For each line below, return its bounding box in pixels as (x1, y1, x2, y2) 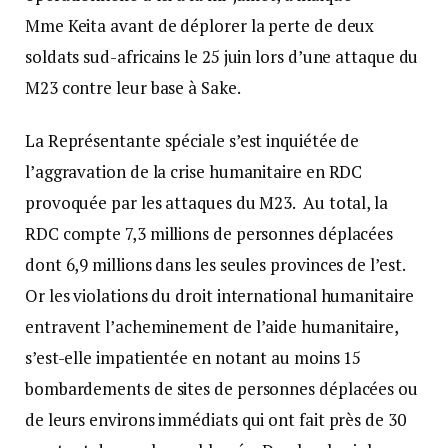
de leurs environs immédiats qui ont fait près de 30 (25, 408, 406, 432)
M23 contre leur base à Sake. (25, 76, 244, 100)
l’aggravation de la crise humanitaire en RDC (25, 160, 363, 184)
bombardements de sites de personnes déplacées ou (25, 377, 418, 401)
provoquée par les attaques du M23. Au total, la (25, 191, 388, 215)
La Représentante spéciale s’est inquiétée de (25, 129, 360, 153)
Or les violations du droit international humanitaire (25, 284, 414, 308)
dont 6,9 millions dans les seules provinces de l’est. (25, 253, 409, 277)
